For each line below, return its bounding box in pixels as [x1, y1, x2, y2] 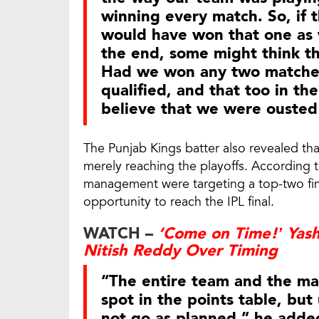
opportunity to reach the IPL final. [83, 193, 274, 211]
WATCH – [83, 223, 158, 245]
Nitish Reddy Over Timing [83, 240, 278, 262]
